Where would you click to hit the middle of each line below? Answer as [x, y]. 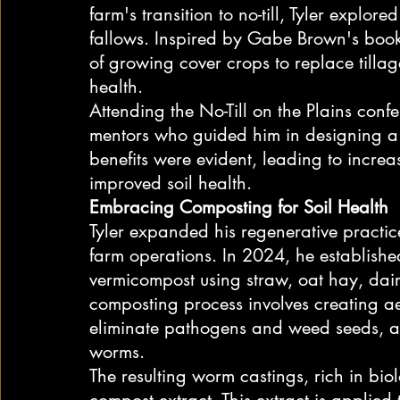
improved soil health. [171, 183]
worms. [117, 351]
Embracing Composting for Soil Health [239, 207]
